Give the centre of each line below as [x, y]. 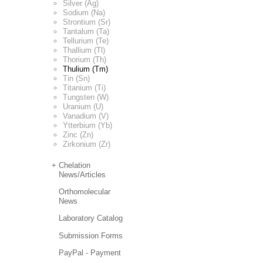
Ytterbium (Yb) [87, 125]
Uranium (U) [83, 106]
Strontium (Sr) [87, 22]
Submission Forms [91, 235]
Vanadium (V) [86, 116]
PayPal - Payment [90, 253]
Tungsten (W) [86, 97]
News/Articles [82, 174]
